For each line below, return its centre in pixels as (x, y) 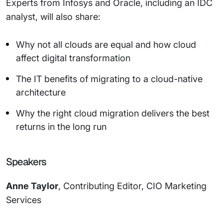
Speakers (26, 162)
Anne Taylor (32, 186)
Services (24, 200)
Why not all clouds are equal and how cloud (106, 45)
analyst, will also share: (53, 17)
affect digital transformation (73, 58)
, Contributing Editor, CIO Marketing (132, 186)
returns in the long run (61, 127)
